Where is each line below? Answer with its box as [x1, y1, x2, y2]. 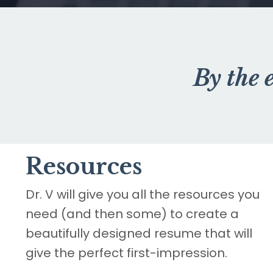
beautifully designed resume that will [26, 225, 252, 243]
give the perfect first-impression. [26, 244, 227, 262]
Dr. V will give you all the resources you [26, 186, 260, 204]
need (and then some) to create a [26, 205, 239, 223]
